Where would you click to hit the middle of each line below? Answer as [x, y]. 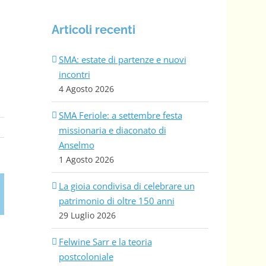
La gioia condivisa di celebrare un [126, 186]
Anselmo [76, 145]
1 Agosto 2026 [86, 159]
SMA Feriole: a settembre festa [120, 115]
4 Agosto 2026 [86, 88]
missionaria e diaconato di [112, 130]
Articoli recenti [93, 30]
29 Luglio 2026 [87, 215]
